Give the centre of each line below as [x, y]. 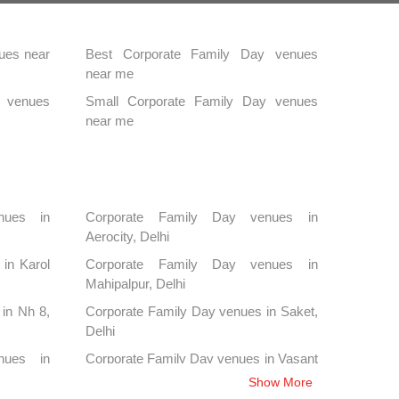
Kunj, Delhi [117, 378]
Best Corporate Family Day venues [202, 53]
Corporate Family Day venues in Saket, [202, 311]
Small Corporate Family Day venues [202, 101]
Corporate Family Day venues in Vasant [202, 358]
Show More [280, 382]
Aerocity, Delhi [128, 236]
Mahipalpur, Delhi [136, 283]
